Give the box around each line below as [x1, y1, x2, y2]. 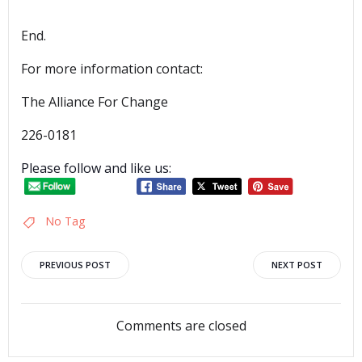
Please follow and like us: [21, 159, 171, 178]
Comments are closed [116, 316, 246, 335]
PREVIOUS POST [40, 258, 111, 271]
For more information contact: [21, 60, 203, 78]
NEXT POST [271, 258, 322, 271]
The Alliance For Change [21, 93, 168, 112]
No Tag [45, 213, 85, 229]
